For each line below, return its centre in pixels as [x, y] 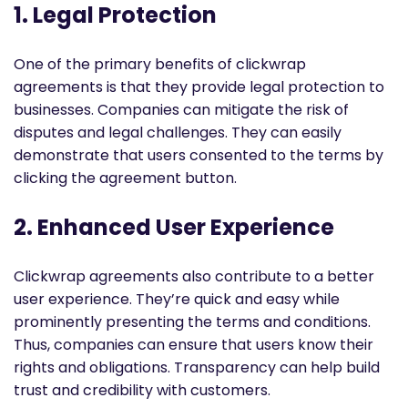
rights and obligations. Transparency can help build [197, 367]
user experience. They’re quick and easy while [177, 299]
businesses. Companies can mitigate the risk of [181, 109]
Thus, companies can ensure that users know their [194, 344]
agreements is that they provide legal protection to [199, 87]
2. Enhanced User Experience [174, 227]
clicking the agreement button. [125, 178]
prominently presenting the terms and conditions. [192, 321]
